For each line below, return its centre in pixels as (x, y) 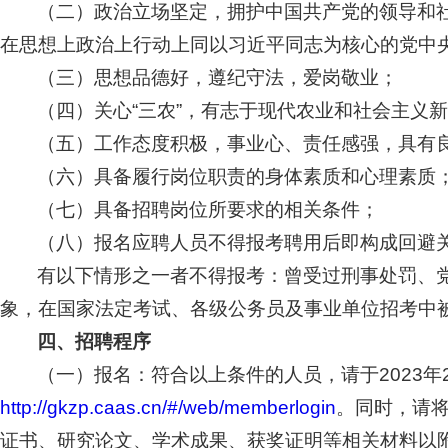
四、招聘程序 (94, 341)
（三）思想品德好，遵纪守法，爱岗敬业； (218, 77)
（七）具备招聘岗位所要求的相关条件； (208, 209)
